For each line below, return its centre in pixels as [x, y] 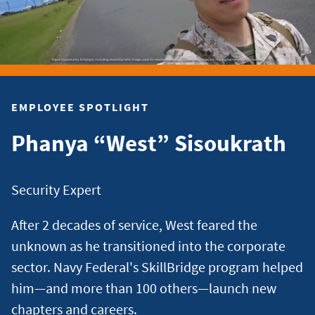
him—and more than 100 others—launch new [144, 288]
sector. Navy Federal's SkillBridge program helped [157, 266]
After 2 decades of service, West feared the [134, 224]
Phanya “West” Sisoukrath [149, 143]
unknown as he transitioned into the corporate [148, 245]
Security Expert [56, 189]
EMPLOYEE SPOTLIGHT [80, 107]
